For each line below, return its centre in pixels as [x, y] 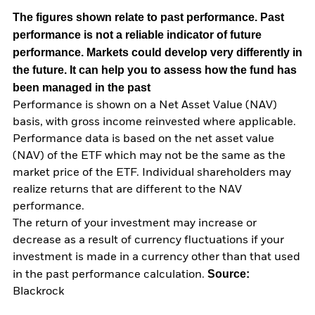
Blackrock [38, 291]
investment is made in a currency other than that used [156, 257]
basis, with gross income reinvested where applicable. [154, 122]
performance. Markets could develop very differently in [157, 52]
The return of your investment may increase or [135, 223]
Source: [229, 274]
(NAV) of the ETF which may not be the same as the [149, 156]
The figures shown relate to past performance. [136, 17]
